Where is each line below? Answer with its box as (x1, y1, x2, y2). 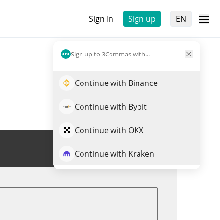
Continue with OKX (75, 125, 143, 136)
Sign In (89, 13, 113, 24)
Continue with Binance (75, 78, 158, 88)
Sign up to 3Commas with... (71, 49, 150, 58)
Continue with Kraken (75, 148, 154, 159)
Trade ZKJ (115, 143, 150, 154)
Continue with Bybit (75, 101, 147, 112)
